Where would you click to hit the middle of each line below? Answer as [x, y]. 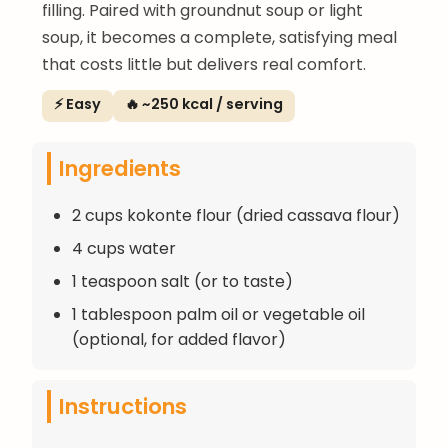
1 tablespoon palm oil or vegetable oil [218, 314]
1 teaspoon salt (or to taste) [182, 281]
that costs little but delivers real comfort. [204, 64]
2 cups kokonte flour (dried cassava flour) [236, 215]
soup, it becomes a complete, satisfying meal [219, 37]
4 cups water [124, 248]
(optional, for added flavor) [179, 339]
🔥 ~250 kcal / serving [204, 103]
